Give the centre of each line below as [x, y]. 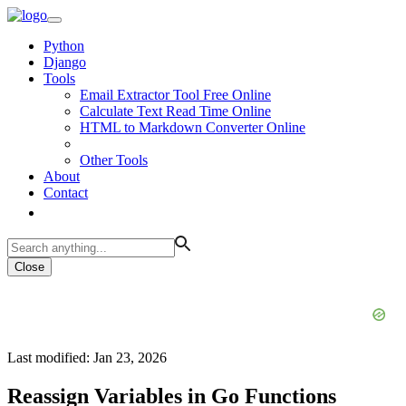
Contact [66, 193]
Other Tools [114, 160]
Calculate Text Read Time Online [175, 111]
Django [65, 62]
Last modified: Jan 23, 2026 [87, 358]
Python [64, 46]
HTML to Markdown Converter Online [193, 127]
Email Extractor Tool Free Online [175, 95]
